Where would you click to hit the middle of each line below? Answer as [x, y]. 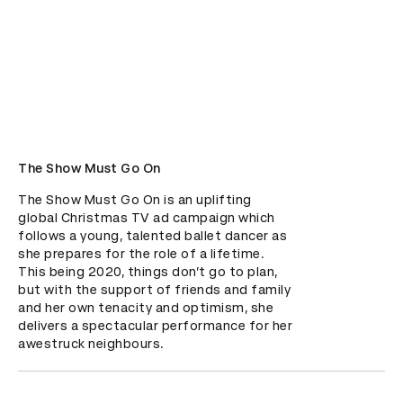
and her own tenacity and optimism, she [146, 308]
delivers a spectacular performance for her [155, 326]
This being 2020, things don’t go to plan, [148, 272]
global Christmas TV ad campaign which [147, 218]
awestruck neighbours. [91, 344]
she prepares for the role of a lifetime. [141, 254]
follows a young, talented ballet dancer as [152, 236]
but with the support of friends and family [154, 290]
